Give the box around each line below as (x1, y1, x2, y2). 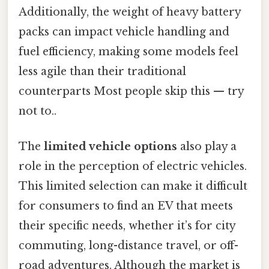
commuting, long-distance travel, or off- (19, 239, 238, 253)
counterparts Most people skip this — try (19, 85, 244, 98)
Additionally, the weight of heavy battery (19, 5, 241, 19)
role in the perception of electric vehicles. (19, 160, 247, 174)
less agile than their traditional (19, 65, 186, 79)
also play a (177, 140, 237, 154)
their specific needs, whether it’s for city (19, 219, 235, 233)
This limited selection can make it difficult (19, 180, 247, 193)
